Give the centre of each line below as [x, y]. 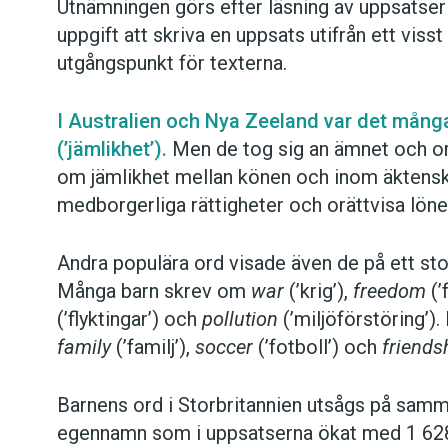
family [84, 347]
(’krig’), [318, 291]
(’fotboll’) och [317, 347]
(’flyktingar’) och [129, 319]
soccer [224, 347]
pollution [240, 319]
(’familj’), [153, 347]
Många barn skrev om [154, 291]
